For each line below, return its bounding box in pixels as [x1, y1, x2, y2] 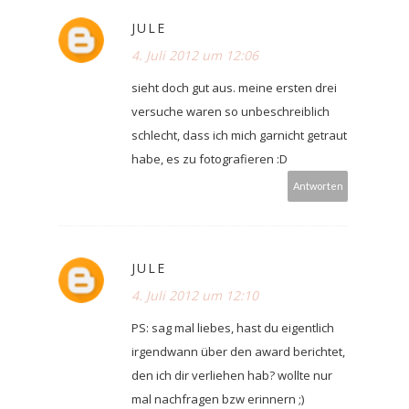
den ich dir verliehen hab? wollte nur [131, 367, 332, 384]
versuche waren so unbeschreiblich [131, 103, 330, 121]
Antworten [292, 180, 343, 193]
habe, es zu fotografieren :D [131, 151, 288, 168]
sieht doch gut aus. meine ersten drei [131, 79, 337, 97]
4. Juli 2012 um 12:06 [131, 47, 258, 65]
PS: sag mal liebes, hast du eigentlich [131, 320, 334, 337]
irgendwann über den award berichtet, [131, 343, 345, 361]
